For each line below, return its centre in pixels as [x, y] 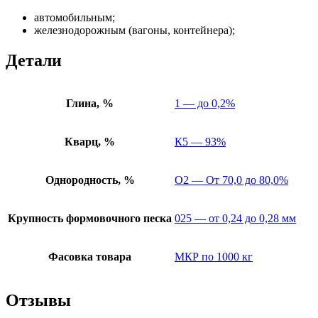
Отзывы [38, 301]
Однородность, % [90, 180]
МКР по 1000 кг [214, 257]
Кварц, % [90, 142]
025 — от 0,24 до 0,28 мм [235, 219]
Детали [34, 60]
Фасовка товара [90, 257]
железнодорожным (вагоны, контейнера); [135, 30]
